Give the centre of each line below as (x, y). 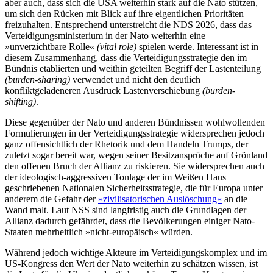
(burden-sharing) (37, 79)
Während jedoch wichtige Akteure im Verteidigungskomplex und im (136, 252)
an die (235, 199)
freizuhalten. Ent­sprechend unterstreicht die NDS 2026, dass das (128, 24)
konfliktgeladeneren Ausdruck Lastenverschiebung (104, 90)
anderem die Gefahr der (51, 199)
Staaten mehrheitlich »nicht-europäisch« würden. (99, 232)
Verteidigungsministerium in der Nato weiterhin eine (105, 35)
